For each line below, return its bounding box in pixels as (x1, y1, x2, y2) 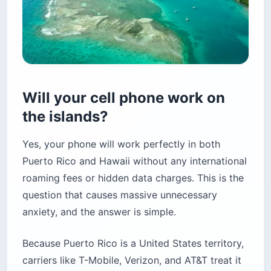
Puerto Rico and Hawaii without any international (22, 155, 247, 168)
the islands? (22, 108, 108, 126)
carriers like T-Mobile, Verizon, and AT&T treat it (22, 254, 241, 267)
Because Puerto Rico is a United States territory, (22, 237, 244, 250)
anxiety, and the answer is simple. (22, 206, 176, 218)
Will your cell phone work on (22, 89, 225, 107)
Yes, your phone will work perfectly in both (22, 138, 220, 151)
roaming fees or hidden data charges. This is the (22, 172, 244, 184)
